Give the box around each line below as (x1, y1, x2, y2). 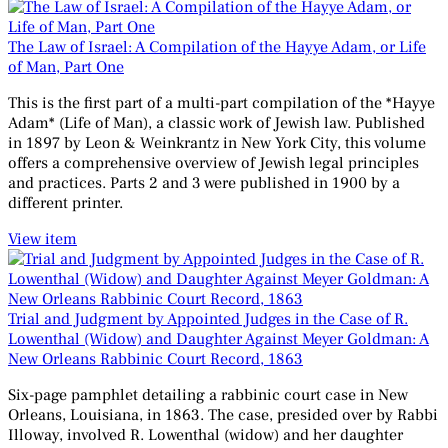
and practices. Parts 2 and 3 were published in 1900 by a (8, 173, 400, 194)
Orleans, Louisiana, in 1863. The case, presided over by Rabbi (8, 405, 438, 426)
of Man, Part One (8, 57, 124, 78)
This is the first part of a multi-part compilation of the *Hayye (8, 93, 435, 114)
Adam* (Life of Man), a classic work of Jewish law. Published (8, 113, 425, 134)
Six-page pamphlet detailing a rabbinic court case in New (8, 385, 408, 406)
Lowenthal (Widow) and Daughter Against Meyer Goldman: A (8, 329, 429, 350)
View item (8, 229, 77, 250)
